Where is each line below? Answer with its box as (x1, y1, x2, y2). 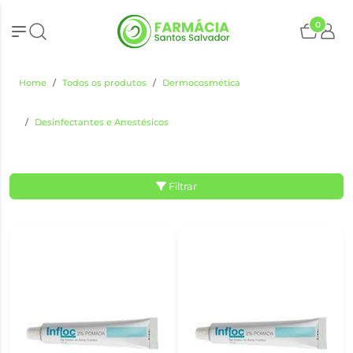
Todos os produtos (62, 77, 147, 88)
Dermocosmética (162, 77, 240, 88)
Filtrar (169, 180, 197, 192)
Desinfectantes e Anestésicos (35, 117, 169, 128)
